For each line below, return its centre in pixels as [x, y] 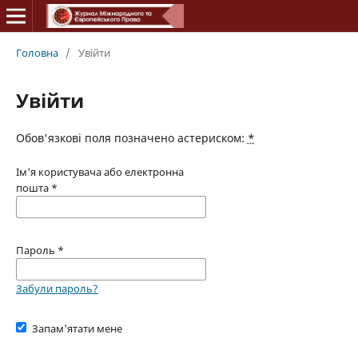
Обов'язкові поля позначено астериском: [131, 137]
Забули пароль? [57, 288]
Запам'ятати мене [78, 328]
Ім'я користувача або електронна [99, 171]
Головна [37, 52]
